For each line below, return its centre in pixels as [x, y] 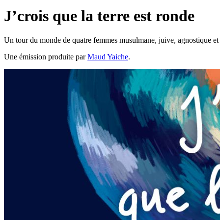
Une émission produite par [46, 56]
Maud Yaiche [108, 56]
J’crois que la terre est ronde [99, 16]
